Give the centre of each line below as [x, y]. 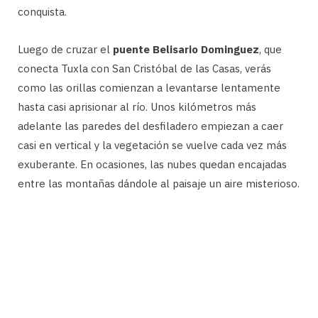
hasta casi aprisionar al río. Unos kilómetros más [137, 106]
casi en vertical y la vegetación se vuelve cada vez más [152, 145]
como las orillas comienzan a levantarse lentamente [149, 87]
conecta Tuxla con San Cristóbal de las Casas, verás [144, 68]
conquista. [42, 11]
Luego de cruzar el [65, 49]
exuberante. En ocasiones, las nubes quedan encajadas [152, 164]
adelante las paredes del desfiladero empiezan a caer [150, 126]
